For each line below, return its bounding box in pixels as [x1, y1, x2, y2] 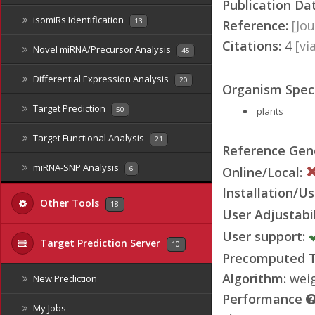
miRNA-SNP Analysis [31, 161, 121, 174]
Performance [222, 290, 306, 307]
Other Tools [37, 196, 102, 210]
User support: [222, 227, 305, 245]
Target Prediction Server [37, 236, 163, 250]
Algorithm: [222, 269, 286, 287]
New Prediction [31, 272, 97, 285]
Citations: [222, 37, 281, 54]
